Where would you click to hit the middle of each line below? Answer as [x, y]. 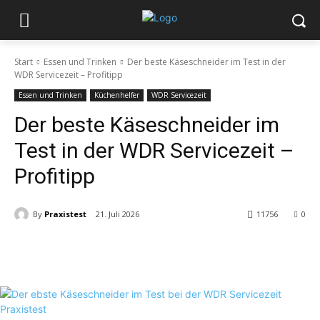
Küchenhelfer [117, 95]
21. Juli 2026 [117, 214]
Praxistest [65, 214]
